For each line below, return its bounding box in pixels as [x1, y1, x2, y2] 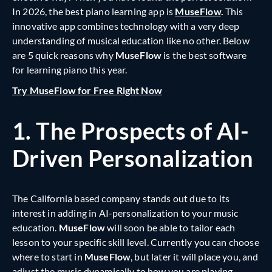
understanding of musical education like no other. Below [12, 35, 250, 47]
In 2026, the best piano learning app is [12, 5, 175, 18]
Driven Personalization [12, 144, 254, 172]
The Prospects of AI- [36, 117, 250, 145]
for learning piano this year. [12, 64, 127, 76]
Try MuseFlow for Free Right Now [12, 84, 162, 97]
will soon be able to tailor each [105, 222, 236, 234]
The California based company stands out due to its [12, 192, 230, 205]
